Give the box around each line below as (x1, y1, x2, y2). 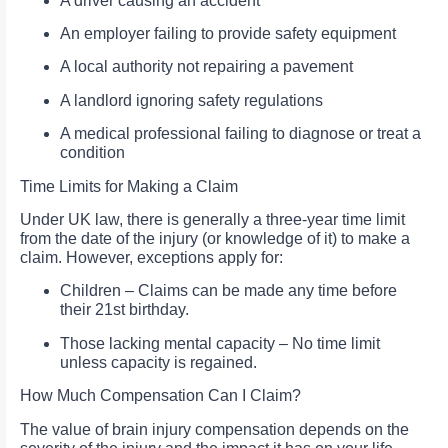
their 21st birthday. (60, 301, 189, 319)
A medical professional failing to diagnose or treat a (60, 125, 421, 143)
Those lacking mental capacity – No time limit (60, 334, 380, 352)
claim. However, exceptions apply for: (20, 248, 283, 266)
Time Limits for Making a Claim (20, 177, 238, 195)
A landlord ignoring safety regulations (60, 91, 323, 109)
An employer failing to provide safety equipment (60, 25, 396, 43)
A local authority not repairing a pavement (60, 58, 353, 76)
